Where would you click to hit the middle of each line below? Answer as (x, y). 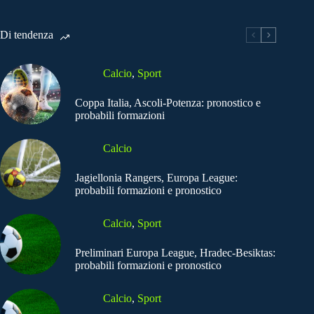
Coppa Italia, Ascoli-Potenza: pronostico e (168, 102)
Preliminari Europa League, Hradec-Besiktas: (175, 252)
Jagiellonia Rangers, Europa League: (156, 177)
